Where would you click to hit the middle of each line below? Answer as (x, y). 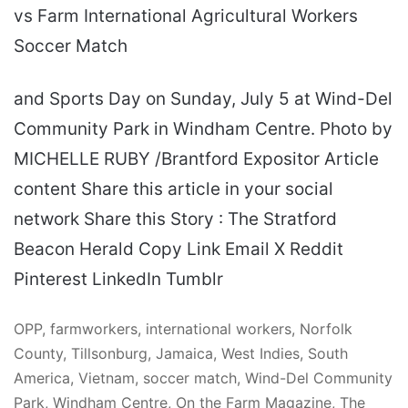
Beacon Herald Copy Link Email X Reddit (178, 249)
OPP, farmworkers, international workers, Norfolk (183, 328)
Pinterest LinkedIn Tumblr (118, 279)
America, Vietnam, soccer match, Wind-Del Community (203, 377)
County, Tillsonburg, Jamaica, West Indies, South (181, 353)
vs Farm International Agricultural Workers (186, 15)
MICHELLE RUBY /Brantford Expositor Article (196, 158)
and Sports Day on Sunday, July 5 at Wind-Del (203, 98)
